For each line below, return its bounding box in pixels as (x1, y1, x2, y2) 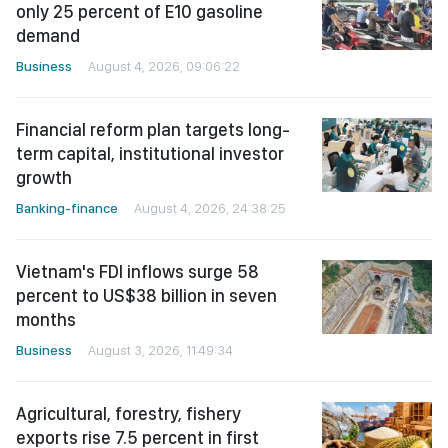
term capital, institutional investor (16, 143, 284, 165)
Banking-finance (16, 200, 118, 217)
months (16, 309, 76, 331)
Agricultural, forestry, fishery (16, 403, 241, 425)
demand (16, 25, 80, 47)
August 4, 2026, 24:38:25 (134, 200, 286, 217)
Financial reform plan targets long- (16, 119, 290, 141)
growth (16, 167, 72, 189)
